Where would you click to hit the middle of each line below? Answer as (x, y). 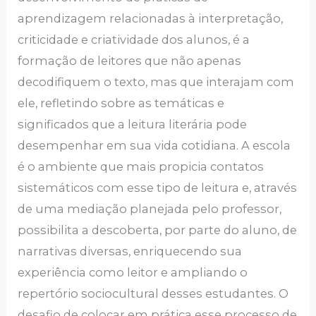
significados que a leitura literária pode (133, 124)
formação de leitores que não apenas (130, 60)
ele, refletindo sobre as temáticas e (121, 103)
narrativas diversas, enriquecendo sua (130, 251)
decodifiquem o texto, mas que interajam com (156, 81)
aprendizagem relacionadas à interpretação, (151, 18)
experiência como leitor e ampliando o (133, 272)
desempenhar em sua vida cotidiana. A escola (154, 145)
